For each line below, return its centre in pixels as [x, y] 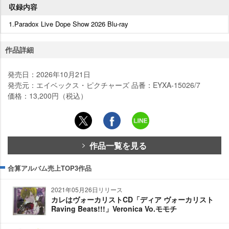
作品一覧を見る [118, 145]
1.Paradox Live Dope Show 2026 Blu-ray [68, 24]
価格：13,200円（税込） [48, 95]
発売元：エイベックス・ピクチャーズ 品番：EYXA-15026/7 [104, 85]
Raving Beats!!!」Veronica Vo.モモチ [114, 208]
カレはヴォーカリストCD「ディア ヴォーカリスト [132, 199]
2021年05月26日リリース [87, 189]
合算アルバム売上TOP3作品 [50, 168]
